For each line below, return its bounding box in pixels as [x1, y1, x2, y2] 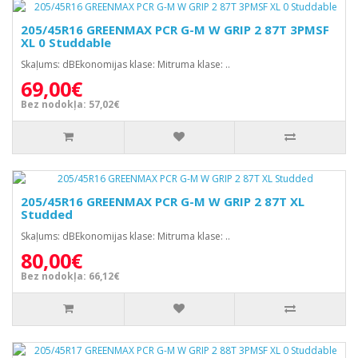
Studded [21, 206, 73, 222]
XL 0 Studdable [21, 34, 111, 50]
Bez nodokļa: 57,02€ [21, 97, 120, 111]
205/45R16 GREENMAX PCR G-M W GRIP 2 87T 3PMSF [21, 22, 329, 38]
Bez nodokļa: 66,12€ [21, 269, 120, 283]
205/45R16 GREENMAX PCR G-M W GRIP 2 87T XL [21, 193, 304, 209]
